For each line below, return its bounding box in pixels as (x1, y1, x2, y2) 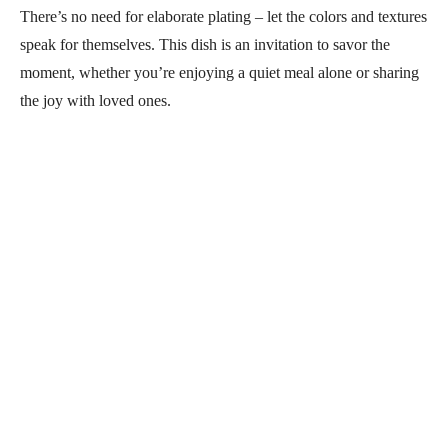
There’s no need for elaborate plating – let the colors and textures (20, 7, 427, 25)
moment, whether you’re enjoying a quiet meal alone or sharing (20, 63, 419, 81)
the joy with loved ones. (20, 91, 171, 109)
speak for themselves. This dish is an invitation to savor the (20, 35, 390, 53)
